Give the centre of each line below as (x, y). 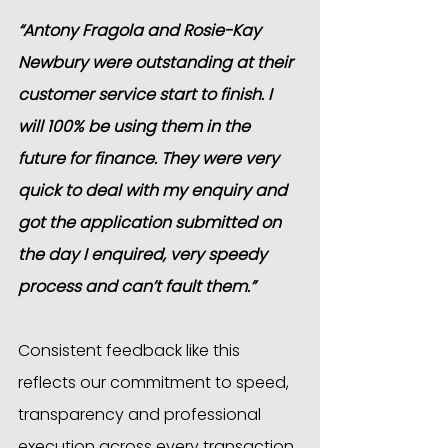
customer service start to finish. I (147, 95)
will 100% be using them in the (136, 127)
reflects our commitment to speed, (155, 383)
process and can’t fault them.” (136, 287)
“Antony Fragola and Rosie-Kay (141, 31)
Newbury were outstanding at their (157, 63)
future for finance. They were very (150, 159)
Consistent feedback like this (131, 351)
